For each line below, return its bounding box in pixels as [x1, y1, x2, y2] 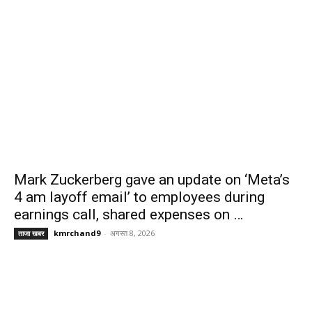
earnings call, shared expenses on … [14, 206, 243, 224]
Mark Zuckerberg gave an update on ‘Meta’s [14, 171, 290, 189]
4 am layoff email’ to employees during [14, 189, 265, 206]
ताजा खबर [18, 228, 44, 239]
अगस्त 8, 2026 [110, 228, 155, 239]
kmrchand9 [54, 228, 100, 239]
